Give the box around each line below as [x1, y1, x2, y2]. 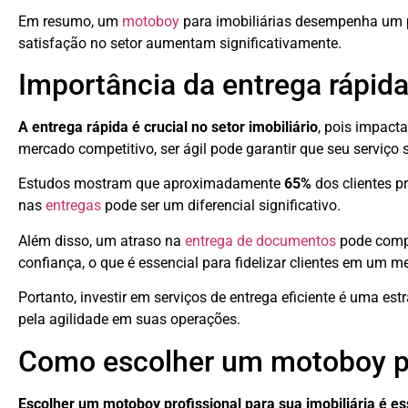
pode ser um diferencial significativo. [101, 197, 341, 215]
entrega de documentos [185, 231, 336, 250]
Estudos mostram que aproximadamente [18, 175, 284, 193]
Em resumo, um [18, 12, 122, 30]
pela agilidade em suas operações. [18, 311, 240, 329]
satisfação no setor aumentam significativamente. [18, 34, 342, 52]
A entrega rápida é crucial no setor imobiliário [18, 118, 318, 137]
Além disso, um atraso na [18, 231, 185, 250]
